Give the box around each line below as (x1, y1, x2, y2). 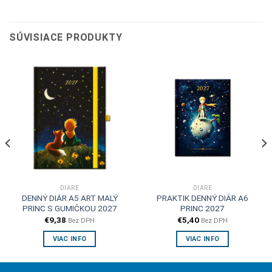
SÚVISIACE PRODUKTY (9, 31, 123, 43)
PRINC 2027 (180, 203, 225, 214)
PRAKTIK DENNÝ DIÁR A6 (157, 193, 248, 203)
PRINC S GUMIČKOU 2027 (22, 203, 117, 214)
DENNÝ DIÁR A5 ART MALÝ (21, 193, 118, 203)
